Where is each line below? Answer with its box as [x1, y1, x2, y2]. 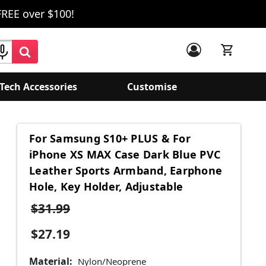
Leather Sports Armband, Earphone [29, 163, 222, 178]
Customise [127, 80, 177, 93]
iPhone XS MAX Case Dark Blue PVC [29, 147, 220, 162]
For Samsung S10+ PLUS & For [29, 131, 191, 146]
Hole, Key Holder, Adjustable [29, 179, 183, 194]
